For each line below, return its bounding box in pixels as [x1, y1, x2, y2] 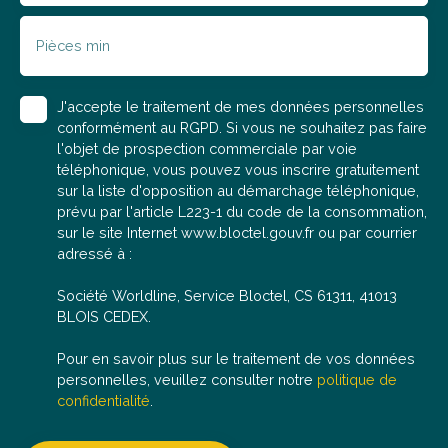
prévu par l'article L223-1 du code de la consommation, [57, 203, 427, 220]
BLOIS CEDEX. [57, 308, 151, 325]
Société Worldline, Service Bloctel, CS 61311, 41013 [57, 287, 397, 304]
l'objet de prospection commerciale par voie [57, 140, 357, 157]
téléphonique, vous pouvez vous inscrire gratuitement [57, 161, 419, 178]
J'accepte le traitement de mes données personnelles [57, 98, 424, 115]
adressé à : [57, 245, 132, 262]
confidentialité [57, 392, 150, 409]
